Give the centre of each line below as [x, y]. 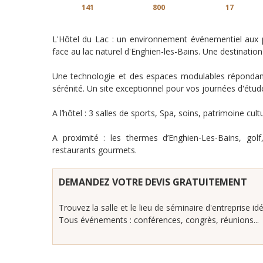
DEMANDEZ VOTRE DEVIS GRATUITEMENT [153, 182]
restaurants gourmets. [94, 150]
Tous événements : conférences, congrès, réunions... [159, 220]
